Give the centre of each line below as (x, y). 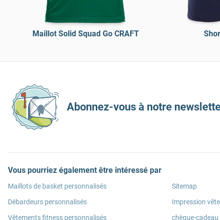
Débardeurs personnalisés (47, 202)
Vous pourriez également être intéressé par (85, 170)
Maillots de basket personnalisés (57, 186)
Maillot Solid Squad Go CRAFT (85, 34)
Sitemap (184, 186)
